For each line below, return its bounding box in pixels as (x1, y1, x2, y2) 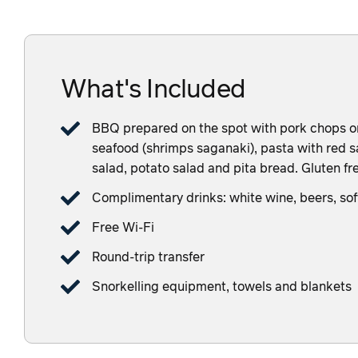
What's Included (61, 78, 245, 104)
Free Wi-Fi (92, 221, 154, 235)
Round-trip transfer (92, 251, 205, 265)
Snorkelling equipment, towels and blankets (92, 280, 352, 294)
